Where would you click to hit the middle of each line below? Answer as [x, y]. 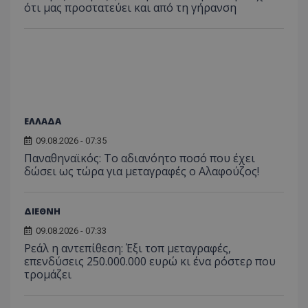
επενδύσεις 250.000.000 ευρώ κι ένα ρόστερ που [150, 261]
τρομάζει [48, 274]
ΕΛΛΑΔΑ [43, 121]
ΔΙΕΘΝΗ [42, 211]
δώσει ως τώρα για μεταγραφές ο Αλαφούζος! [142, 171]
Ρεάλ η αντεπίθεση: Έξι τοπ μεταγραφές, [128, 248]
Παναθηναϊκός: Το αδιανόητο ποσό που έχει [140, 158]
